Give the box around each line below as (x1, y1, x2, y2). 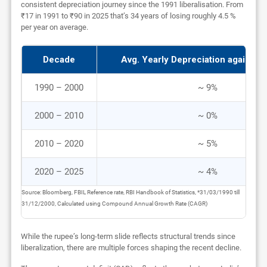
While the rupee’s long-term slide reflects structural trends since (20, 232, 235, 241)
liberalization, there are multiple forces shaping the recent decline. (20, 243, 241, 253)
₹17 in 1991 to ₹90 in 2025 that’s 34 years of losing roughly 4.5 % (20, 11, 236, 21)
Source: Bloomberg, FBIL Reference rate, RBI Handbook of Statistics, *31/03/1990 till (21, 188, 240, 197)
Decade (43, 54, 76, 66)
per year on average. (20, 23, 88, 32)
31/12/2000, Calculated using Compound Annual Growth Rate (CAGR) (21, 200, 207, 208)
